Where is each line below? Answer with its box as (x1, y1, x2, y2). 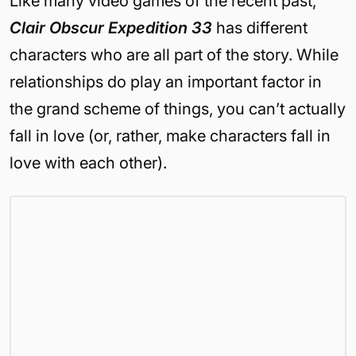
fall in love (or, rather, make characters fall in (10, 126, 331, 145)
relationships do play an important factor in (10, 72, 322, 91)
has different (212, 17, 308, 37)
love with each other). (10, 153, 167, 172)
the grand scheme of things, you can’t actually (10, 99, 346, 118)
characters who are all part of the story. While (10, 44, 339, 64)
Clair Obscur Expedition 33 (10, 17, 212, 37)
